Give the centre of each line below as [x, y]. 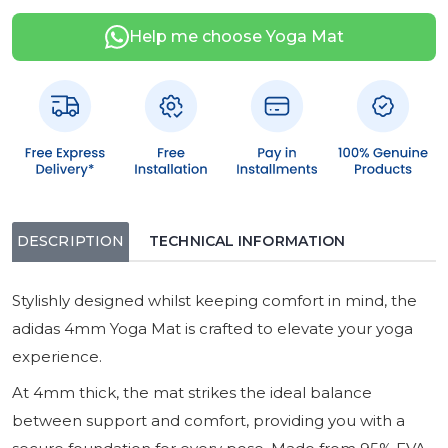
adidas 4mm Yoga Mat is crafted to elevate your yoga [212, 328]
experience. [57, 356]
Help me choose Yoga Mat [236, 36]
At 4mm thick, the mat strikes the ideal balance [192, 392]
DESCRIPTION [71, 240]
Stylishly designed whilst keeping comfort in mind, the [214, 300]
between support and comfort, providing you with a [208, 420]
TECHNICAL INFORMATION [247, 240]
